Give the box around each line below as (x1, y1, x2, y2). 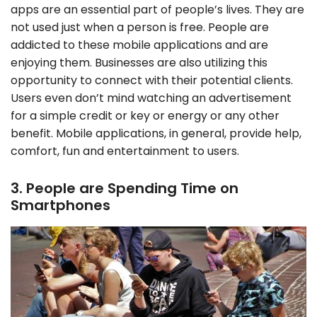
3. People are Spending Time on (11, 178, 238, 199)
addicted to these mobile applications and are (11, 37, 268, 54)
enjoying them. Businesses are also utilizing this (11, 54, 267, 71)
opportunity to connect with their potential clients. (11, 72, 293, 89)
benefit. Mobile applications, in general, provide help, (11, 125, 301, 142)
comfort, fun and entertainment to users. (11, 143, 239, 160)
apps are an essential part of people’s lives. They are (11, 1, 304, 18)
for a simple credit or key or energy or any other (11, 108, 279, 125)
